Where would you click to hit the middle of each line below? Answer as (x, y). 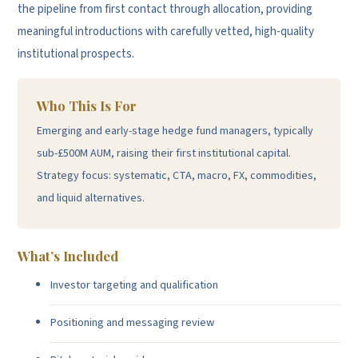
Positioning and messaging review (132, 322)
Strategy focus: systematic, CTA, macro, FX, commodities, (177, 176)
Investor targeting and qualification (134, 284)
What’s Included (68, 256)
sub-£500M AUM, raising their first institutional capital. (164, 153)
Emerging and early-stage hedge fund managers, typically (175, 131)
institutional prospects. (76, 54)
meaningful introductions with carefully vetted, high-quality (166, 32)
